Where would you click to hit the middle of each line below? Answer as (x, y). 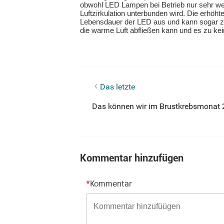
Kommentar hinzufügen (132, 158)
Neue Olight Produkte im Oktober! (150, 86)
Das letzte (117, 87)
